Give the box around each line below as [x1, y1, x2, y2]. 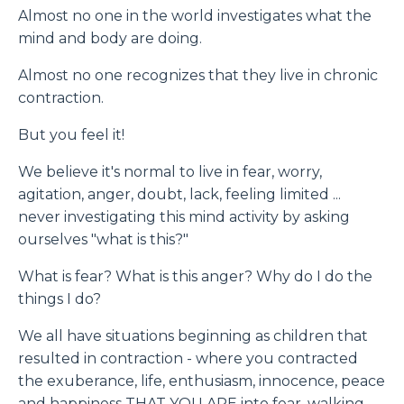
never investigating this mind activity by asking [18, 208, 350, 225]
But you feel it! [18, 126, 132, 143]
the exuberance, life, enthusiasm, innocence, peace [18, 372, 385, 390]
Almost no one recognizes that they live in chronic [18, 67, 378, 84]
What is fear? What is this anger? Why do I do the [18, 268, 372, 285]
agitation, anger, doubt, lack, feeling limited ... [18, 186, 341, 203]
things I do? [18, 290, 105, 308]
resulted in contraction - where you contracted [18, 350, 358, 367]
